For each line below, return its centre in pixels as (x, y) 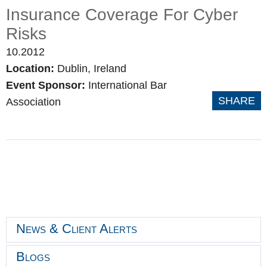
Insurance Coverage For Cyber (122, 15)
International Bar (128, 85)
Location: (32, 69)
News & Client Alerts (77, 229)
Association (33, 102)
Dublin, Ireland (92, 69)
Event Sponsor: (47, 85)
